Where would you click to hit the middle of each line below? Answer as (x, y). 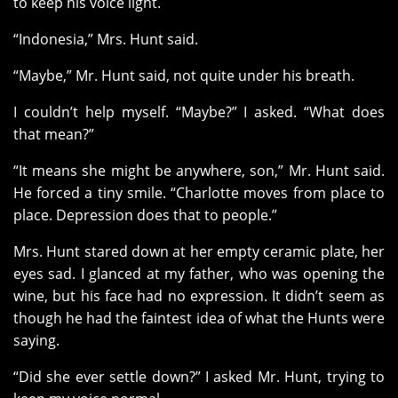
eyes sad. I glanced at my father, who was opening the (199, 274)
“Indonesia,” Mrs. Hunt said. (106, 40)
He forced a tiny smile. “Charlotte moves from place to (199, 193)
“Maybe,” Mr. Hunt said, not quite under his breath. (184, 76)
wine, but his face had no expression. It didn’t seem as (199, 296)
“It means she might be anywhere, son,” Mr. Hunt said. (199, 171)
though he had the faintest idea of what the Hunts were (199, 318)
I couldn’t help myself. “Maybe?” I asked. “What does (199, 112)
